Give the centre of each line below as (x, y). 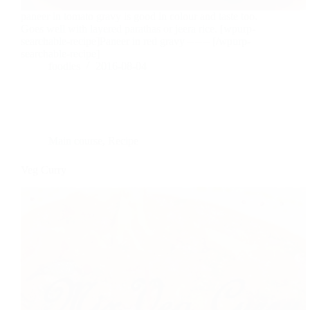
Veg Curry (44, 170)
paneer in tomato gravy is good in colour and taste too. (139, 16)
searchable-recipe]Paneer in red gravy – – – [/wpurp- (136, 41)
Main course (75, 140)
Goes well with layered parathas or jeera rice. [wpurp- (138, 28)
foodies (64, 66)
